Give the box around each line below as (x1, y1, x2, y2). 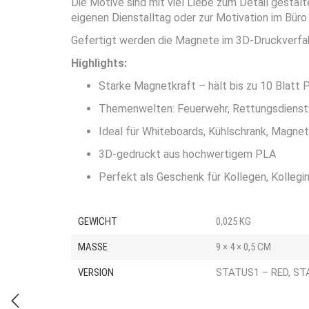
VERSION (78, 266, 114, 279)
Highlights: (71, 57, 127, 70)
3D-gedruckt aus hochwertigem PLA (99, 148, 276, 161)
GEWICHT (78, 215, 117, 228)
